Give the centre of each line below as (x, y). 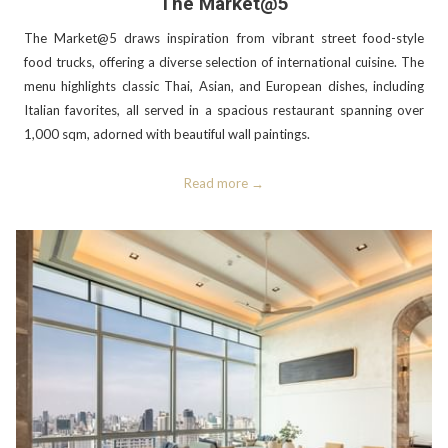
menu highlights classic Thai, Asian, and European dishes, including (224, 86)
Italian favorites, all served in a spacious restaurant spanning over (224, 110)
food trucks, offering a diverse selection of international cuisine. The (224, 62)
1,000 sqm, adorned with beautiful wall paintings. (167, 134)
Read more (216, 183)
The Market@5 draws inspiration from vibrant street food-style (224, 38)
